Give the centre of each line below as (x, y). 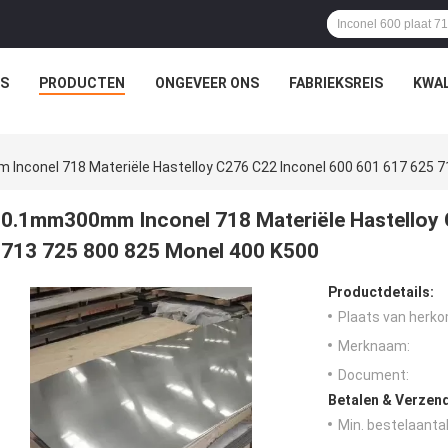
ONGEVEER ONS (206, 83)
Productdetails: (381, 292)
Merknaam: (374, 346)
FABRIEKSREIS (335, 83)
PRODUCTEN (81, 83)
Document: (373, 375)
